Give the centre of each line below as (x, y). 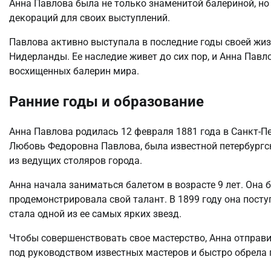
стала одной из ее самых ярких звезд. (95, 214)
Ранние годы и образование (106, 102)
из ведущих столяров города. (76, 161)
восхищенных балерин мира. (74, 71)
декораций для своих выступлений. (90, 18)
